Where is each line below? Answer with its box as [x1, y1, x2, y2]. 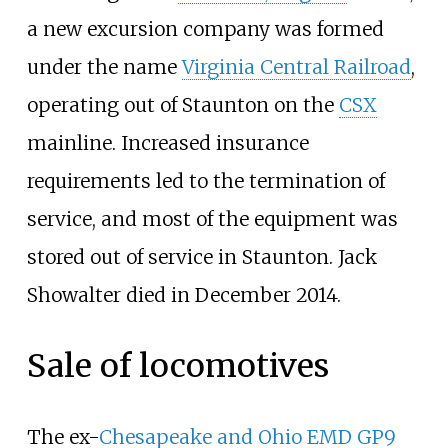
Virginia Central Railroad [181, 55, 411, 80]
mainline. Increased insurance [26, 131, 309, 156]
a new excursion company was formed [26, 17, 384, 42]
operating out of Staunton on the [26, 93, 339, 118]
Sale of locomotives [26, 346, 329, 387]
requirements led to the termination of [26, 169, 385, 194]
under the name [26, 55, 182, 80]
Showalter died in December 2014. [26, 283, 341, 308]
